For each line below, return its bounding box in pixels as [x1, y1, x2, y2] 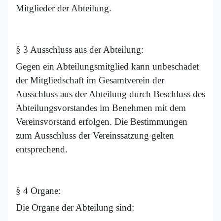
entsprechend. [16, 144, 68, 155]
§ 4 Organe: [16, 185, 61, 196]
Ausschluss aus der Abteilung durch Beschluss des [16, 89, 205, 100]
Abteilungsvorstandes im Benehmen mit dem [16, 103, 186, 113]
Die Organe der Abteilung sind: [16, 202, 134, 213]
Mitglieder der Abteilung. [16, 3, 111, 14]
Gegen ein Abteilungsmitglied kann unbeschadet [16, 61, 199, 72]
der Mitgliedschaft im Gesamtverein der [16, 75, 164, 86]
